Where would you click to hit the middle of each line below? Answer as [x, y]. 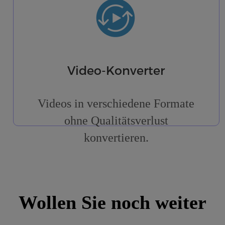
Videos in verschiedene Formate [116, 104]
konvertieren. [116, 138]
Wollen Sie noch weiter [113, 203]
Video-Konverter [116, 71]
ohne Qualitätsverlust [116, 121]
